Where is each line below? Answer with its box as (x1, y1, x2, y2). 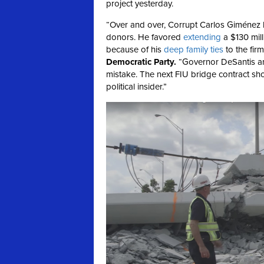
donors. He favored (106, 32, 183, 43)
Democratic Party (106, 57, 174, 68)
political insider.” (106, 81, 167, 93)
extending (183, 32, 221, 43)
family (186, 44, 208, 55)
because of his (106, 44, 164, 55)
